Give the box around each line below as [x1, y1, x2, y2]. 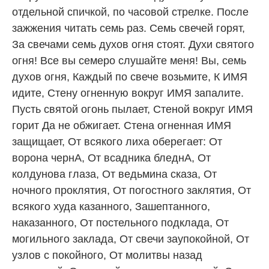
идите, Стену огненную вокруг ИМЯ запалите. [12, 86, 244, 99]
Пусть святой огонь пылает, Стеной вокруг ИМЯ [12, 103, 253, 115]
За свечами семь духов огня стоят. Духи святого [12, 38, 254, 50]
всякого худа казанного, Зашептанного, [12, 200, 210, 213]
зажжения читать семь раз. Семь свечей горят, [12, 22, 245, 34]
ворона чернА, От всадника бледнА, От [12, 151, 211, 164]
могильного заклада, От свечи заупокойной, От [12, 232, 249, 245]
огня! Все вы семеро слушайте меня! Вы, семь [12, 54, 246, 67]
